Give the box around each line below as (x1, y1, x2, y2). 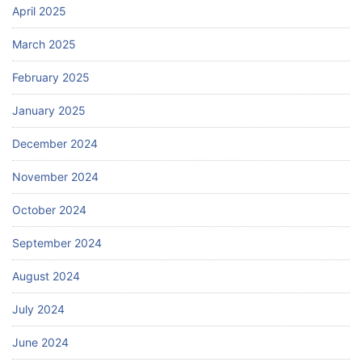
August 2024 (12, 268, 80, 283)
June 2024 (12, 335, 69, 349)
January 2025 (12, 103, 86, 117)
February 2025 (12, 69, 90, 84)
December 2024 (12, 136, 98, 150)
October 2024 (12, 202, 86, 217)
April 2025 (12, 3, 66, 18)
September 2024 (12, 235, 102, 250)
